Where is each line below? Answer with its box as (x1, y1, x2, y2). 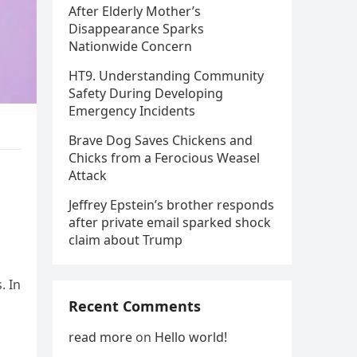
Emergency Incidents (69, 102, 195, 120)
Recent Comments (69, 296, 201, 316)
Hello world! (155, 328, 227, 346)
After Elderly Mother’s (69, 2, 201, 20)
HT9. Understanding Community (69, 67, 264, 84)
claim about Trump (69, 231, 182, 249)
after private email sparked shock (69, 214, 271, 231)
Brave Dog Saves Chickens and (69, 131, 253, 149)
